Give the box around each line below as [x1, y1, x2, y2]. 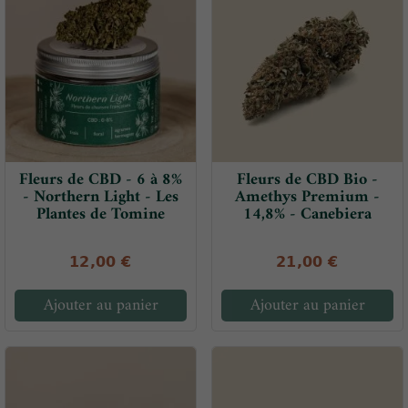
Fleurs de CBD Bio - [237, 166, 378, 195]
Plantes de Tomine [36, 200, 165, 229]
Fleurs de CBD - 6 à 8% [19, 166, 182, 195]
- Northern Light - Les [23, 183, 178, 212]
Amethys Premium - [235, 183, 380, 212]
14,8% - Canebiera [243, 200, 372, 229]
